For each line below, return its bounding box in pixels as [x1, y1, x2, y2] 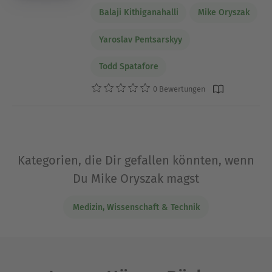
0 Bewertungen [151, 84, 206, 94]
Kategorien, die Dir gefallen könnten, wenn [18, 152, 254, 168]
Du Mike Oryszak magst [73, 171, 199, 186]
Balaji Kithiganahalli [98, 7, 178, 18]
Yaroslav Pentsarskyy [98, 34, 182, 45]
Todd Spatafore [98, 61, 158, 72]
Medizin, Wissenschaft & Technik [72, 202, 200, 212]
